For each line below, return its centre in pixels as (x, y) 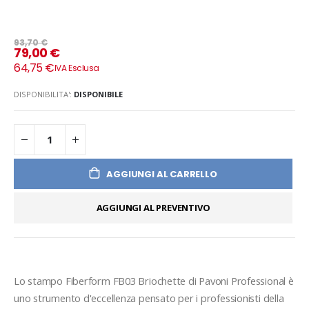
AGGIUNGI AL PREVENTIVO (153, 208)
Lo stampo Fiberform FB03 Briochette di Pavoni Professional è (154, 280)
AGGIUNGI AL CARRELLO (162, 174)
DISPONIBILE (98, 94)
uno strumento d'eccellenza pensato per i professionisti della (149, 298)
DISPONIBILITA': (43, 94)
